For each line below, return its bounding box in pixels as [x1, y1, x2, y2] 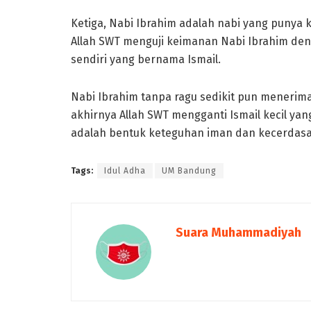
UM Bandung [162, 165, 217, 176]
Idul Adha [104, 165, 146, 176]
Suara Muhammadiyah [176, 224, 301, 240]
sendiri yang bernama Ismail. [71, 52, 221, 66]
